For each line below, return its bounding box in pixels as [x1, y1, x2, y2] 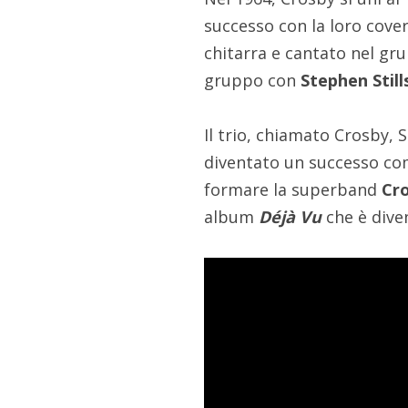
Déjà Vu [259, 206, 322, 229]
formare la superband [204, 178, 382, 201]
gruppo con [204, 69, 301, 92]
